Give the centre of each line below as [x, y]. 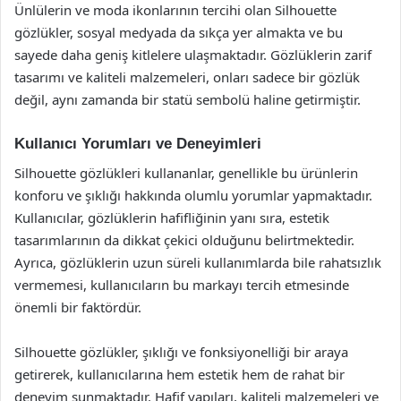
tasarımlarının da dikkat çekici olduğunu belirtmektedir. [184, 239]
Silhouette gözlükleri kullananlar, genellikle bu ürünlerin [186, 172]
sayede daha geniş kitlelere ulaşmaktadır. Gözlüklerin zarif [193, 55]
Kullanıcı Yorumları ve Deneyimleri [138, 144]
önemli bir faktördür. [78, 307]
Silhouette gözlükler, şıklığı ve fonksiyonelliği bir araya [181, 351]
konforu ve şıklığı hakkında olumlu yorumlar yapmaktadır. [193, 195]
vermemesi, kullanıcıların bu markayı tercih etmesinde [182, 284]
